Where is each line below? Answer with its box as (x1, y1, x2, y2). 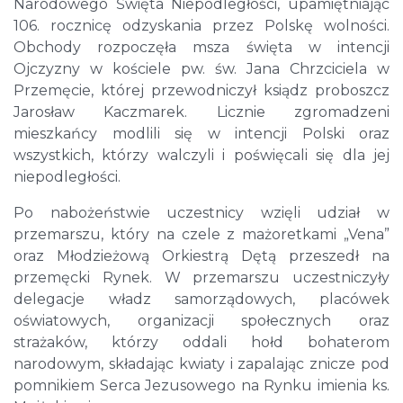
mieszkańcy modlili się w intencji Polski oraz (13, 125, 390, 143)
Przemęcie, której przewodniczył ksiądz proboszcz (13, 82, 390, 100)
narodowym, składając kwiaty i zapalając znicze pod (13, 355, 390, 373)
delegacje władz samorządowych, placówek (13, 291, 390, 309)
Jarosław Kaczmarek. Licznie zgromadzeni (13, 103, 390, 121)
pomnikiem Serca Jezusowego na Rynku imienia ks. (13, 377, 390, 395)
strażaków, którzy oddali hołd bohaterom (13, 334, 390, 352)
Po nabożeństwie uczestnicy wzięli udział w (13, 204, 390, 222)
